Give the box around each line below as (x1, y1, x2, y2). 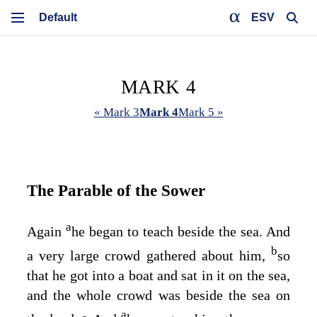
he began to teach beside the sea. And (71, 224, 290, 240)
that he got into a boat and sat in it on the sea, (27, 267, 290, 283)
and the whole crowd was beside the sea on (27, 287, 290, 303)
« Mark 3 (93, 105, 139, 120)
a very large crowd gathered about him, (27, 247, 271, 263)
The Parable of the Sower (27, 180, 205, 200)
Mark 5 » (178, 105, 224, 120)
